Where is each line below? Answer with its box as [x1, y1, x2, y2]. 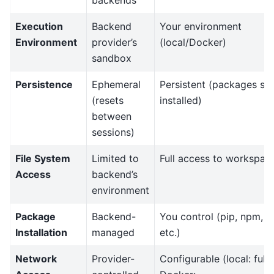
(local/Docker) [160, 36, 226, 49]
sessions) [92, 126, 135, 139]
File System [15, 152, 70, 165]
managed [92, 226, 135, 239]
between [92, 110, 131, 123]
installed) [160, 94, 202, 107]
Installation [15, 226, 67, 239]
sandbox [92, 52, 131, 65]
